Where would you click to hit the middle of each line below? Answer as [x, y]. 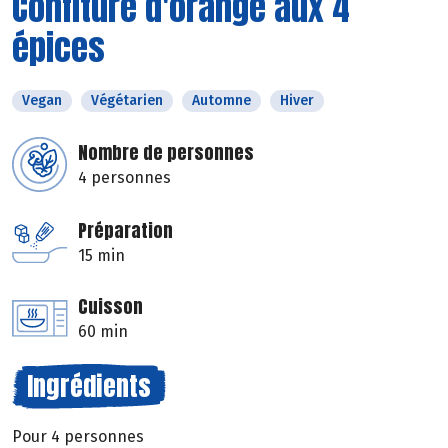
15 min [101, 256]
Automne [221, 101]
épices [58, 48]
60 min [103, 332]
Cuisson [110, 307]
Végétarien [127, 101]
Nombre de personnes [166, 153]
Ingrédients [89, 386]
